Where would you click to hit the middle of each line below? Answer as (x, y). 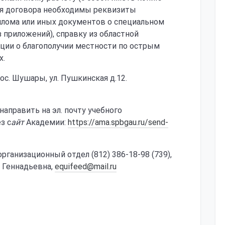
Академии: (46, 122)
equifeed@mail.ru (86, 166)
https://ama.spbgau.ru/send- (118, 122)
